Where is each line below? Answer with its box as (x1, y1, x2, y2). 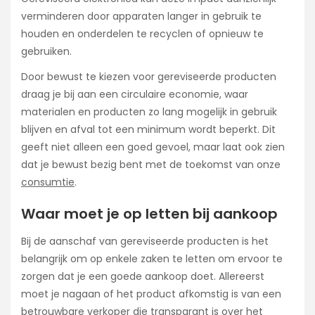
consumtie (21, 174, 75, 189)
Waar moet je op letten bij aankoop (21, 203, 278, 224)
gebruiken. (21, 44, 72, 58)
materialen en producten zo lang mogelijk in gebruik (21, 104, 277, 119)
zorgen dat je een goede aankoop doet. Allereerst (21, 269, 264, 284)
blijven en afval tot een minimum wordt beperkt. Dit (21, 122, 276, 136)
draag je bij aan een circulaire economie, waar (21, 86, 248, 101)
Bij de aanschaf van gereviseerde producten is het (21, 234, 269, 249)
